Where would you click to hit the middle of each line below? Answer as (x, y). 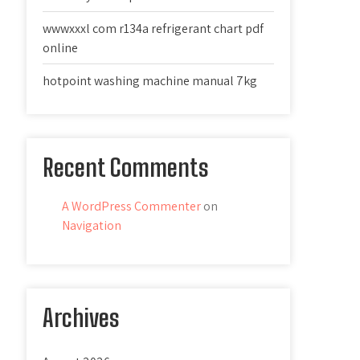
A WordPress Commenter (132, 206)
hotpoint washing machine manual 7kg (150, 81)
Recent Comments (126, 167)
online (61, 48)
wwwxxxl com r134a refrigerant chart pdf (153, 29)
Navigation (92, 225)
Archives (82, 317)
